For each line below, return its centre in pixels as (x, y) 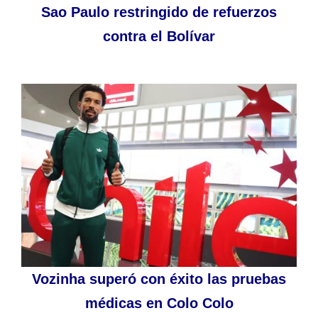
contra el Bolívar (159, 36)
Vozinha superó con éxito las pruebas (159, 279)
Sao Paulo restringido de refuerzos (159, 12)
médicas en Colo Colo (159, 303)
